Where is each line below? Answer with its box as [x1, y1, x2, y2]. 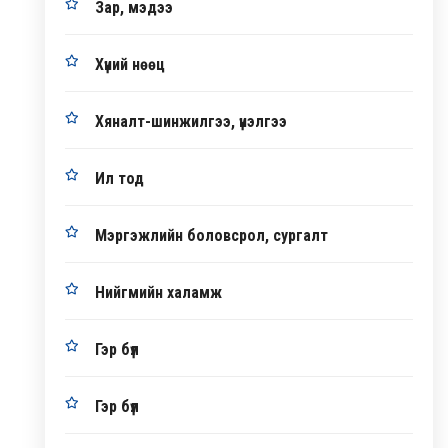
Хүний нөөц [95, 55, 165, 75]
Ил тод [95, 169, 144, 189]
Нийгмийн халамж [95, 283, 222, 303]
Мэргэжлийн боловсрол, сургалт [95, 226, 328, 246]
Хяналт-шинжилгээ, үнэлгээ [95, 112, 287, 132]
